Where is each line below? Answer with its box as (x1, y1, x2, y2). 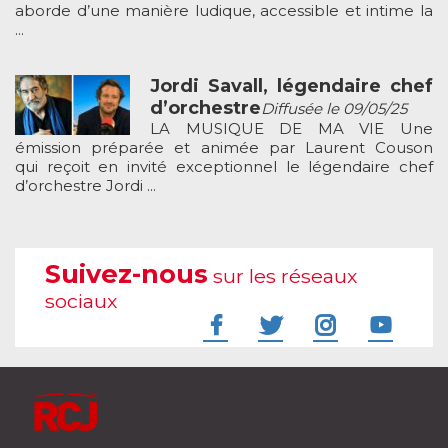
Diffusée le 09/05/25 (261, 98, 407, 118)
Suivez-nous (45, 257, 208, 289)
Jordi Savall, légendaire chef (150, 74, 433, 97)
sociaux (45, 288, 117, 313)
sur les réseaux (208, 263, 357, 288)
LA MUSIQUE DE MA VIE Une (150, 118, 433, 138)
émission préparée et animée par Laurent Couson (15, 137, 433, 157)
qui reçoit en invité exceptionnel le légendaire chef (15, 156, 433, 176)
